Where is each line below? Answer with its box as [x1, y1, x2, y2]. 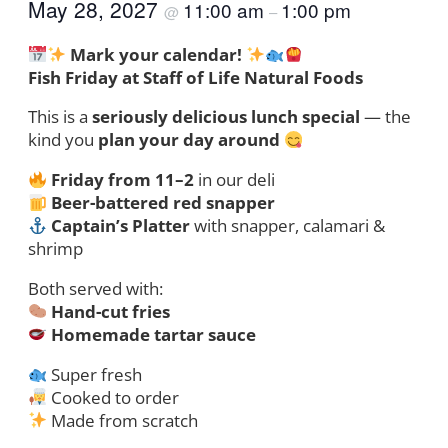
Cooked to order [47, 385, 180, 409]
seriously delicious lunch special [92, 105, 360, 129]
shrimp [28, 237, 83, 261]
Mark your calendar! [70, 42, 243, 66]
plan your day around [98, 128, 280, 152]
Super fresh [47, 362, 143, 386]
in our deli [194, 168, 276, 192]
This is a [28, 105, 92, 129]
